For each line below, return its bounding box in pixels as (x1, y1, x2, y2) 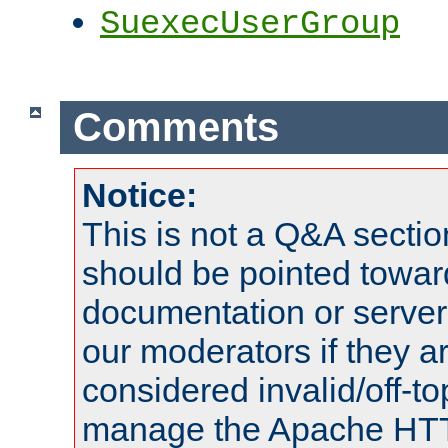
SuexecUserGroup (100, 5, 400, 44)
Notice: (82, 175, 197, 214)
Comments (72, 104, 279, 149)
